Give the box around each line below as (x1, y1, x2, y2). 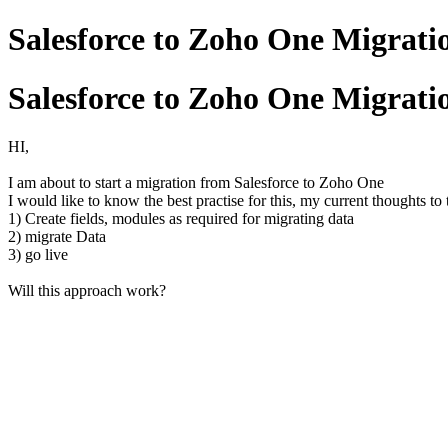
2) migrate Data (8, 228, 106, 246)
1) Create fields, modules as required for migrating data (8, 210, 358, 228)
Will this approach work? (8, 282, 166, 300)
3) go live (8, 246, 68, 264)
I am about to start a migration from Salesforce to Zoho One (8, 174, 388, 192)
